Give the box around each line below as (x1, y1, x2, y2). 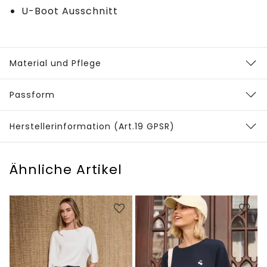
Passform (10, 89, 55, 101)
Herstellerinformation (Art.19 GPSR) (10, 120, 175, 133)
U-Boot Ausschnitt (21, 4, 118, 18)
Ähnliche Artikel (10, 160, 122, 179)
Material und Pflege (10, 57, 101, 70)
